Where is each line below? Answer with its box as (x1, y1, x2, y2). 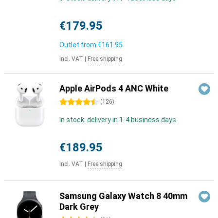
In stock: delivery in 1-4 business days (59, 116, 176, 124)
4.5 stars (59, 98, 87, 106)
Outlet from (59, 41, 98, 49)
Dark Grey (59, 201, 99, 212)
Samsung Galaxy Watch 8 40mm (59, 191, 187, 201)
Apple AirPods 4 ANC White (59, 83, 168, 93)
